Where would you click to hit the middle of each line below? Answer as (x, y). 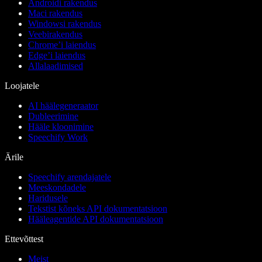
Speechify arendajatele (70, 177)
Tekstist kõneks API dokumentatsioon (98, 209)
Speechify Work (58, 137)
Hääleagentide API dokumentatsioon (96, 219)
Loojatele (22, 86)
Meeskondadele (57, 188)
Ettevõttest (24, 239)
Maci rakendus (55, 13)
